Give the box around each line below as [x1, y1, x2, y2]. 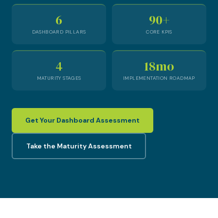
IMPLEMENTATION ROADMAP [123, 75, 195, 81]
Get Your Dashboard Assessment [25, 116, 140, 125]
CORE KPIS [146, 29, 172, 35]
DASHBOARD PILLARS [32, 29, 86, 35]
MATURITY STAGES [36, 75, 81, 81]
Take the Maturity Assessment [26, 141, 132, 150]
